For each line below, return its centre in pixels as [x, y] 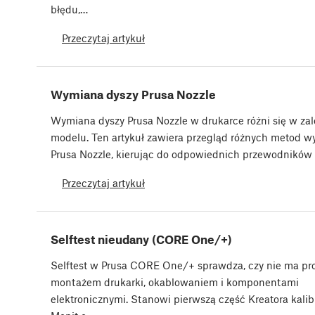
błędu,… [69, 9]
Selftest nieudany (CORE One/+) [141, 239]
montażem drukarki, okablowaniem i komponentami [175, 282]
